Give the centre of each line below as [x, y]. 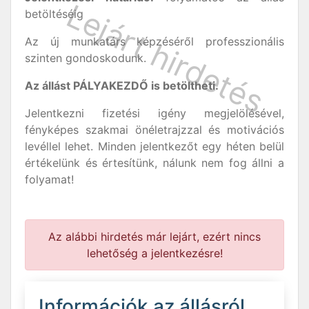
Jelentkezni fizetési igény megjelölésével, [154, 113]
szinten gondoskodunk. [86, 58]
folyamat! [49, 179]
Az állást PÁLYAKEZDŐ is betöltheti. [122, 86]
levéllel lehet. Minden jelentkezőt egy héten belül [154, 146]
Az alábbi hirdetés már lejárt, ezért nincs [154, 237]
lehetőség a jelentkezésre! [154, 253]
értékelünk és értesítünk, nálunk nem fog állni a [154, 163]
